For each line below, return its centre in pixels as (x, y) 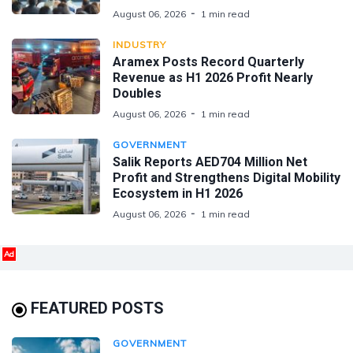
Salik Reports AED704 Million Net (210, 162)
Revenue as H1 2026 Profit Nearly (213, 77)
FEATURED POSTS (97, 308)
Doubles (137, 93)
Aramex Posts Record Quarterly (208, 61)
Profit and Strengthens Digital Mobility (227, 177)
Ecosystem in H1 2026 (178, 193)
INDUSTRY (139, 44)
